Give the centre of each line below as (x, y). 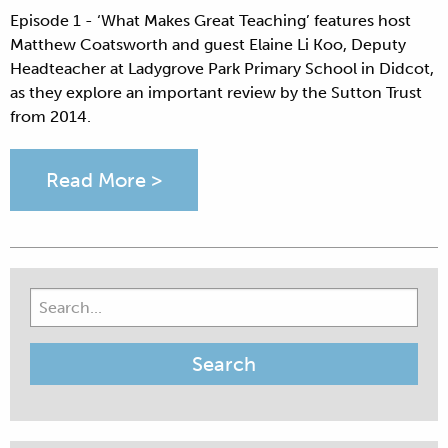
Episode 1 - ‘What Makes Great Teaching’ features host (210, 21)
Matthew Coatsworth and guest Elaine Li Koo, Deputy (208, 45)
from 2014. (50, 117)
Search (51, 300)
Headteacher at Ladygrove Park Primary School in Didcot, (222, 69)
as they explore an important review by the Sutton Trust (216, 93)
